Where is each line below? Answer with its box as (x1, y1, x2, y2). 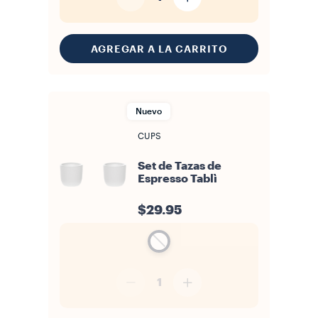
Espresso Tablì (138, 173, 217, 185)
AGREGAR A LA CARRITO (90, 43, 228, 54)
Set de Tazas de (138, 160, 221, 172)
